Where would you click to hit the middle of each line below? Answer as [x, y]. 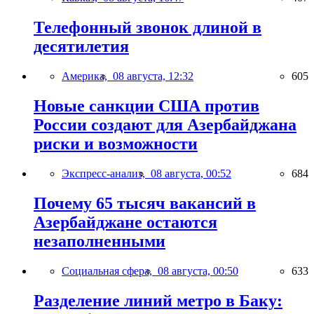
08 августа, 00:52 [191, 173]
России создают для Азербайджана [165, 125]
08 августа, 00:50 [198, 271]
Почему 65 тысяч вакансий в [145, 203]
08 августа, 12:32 [153, 76]
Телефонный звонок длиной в [148, 28]
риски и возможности [116, 144]
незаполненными [100, 241]
